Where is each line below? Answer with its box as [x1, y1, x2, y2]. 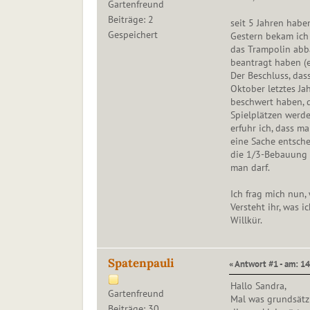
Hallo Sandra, [230, 280, 286, 293]
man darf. [230, 161, 270, 174]
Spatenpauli [107, 255, 174, 271]
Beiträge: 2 [107, 13, 154, 26]
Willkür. [230, 214, 262, 227]
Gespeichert [107, 28, 158, 42]
